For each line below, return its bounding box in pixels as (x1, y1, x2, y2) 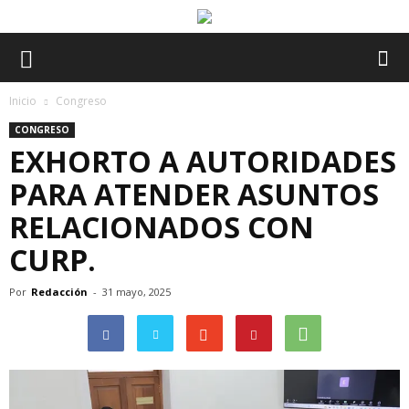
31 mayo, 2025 (102, 285, 171, 299)
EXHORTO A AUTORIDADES (9, 142, 396, 181)
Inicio (9, 93, 37, 109)
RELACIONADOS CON (9, 207, 314, 246)
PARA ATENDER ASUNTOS (9, 174, 379, 214)
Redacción (31, 285, 88, 299)
